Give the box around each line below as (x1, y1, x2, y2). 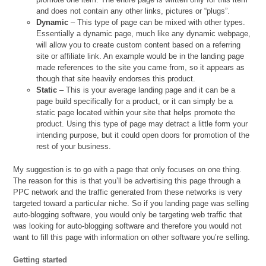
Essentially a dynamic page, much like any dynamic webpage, (36, 29, 251, 39)
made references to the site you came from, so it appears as (36, 63, 245, 72)
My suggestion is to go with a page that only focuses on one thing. (13, 164, 242, 174)
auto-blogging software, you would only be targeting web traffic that (13, 210, 243, 219)
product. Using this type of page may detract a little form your (36, 119, 248, 129)
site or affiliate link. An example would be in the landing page (36, 52, 245, 61)
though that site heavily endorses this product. (36, 74, 196, 84)
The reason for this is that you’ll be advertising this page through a (13, 176, 241, 185)
